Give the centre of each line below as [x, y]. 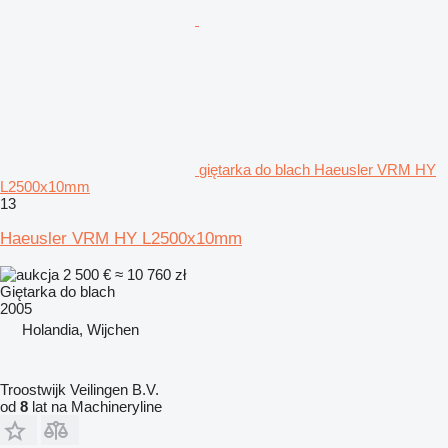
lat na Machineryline [95, 406]
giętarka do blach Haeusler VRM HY [317, 169]
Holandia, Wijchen [80, 329]
